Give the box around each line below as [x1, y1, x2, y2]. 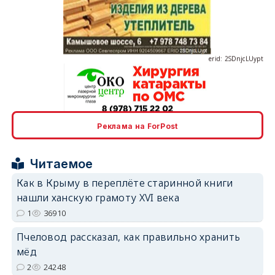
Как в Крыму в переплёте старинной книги [16, 176, 233, 190]
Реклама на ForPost [97, 121, 178, 131]
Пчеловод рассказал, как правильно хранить [16, 230, 241, 244]
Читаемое [30, 156, 93, 171]
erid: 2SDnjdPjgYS [209, 211, 264, 220]
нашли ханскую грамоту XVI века [16, 190, 179, 204]
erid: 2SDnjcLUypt [208, 33, 264, 42]
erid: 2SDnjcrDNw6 [205, 122, 264, 131]
